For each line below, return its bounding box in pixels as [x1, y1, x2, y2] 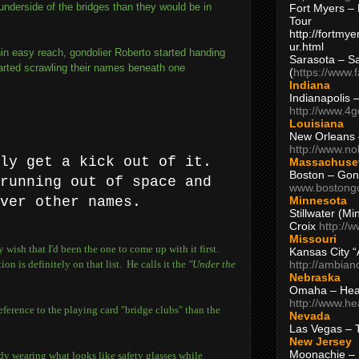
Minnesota [289, 193, 347, 207]
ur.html [289, 39, 324, 53]
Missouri [289, 232, 337, 245]
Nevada [289, 309, 330, 322]
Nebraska [289, 270, 341, 284]
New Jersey [289, 334, 352, 348]
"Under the [188, 258, 236, 270]
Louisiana [289, 116, 344, 130]
